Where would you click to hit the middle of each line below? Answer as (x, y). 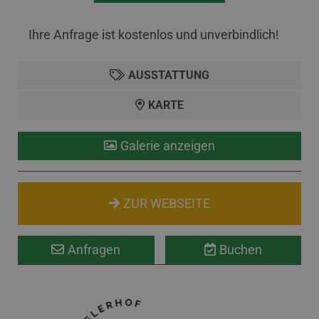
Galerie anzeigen (168, 146)
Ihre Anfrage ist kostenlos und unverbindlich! (154, 35)
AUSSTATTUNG (168, 75)
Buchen (240, 250)
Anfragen (94, 250)
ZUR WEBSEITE (167, 203)
